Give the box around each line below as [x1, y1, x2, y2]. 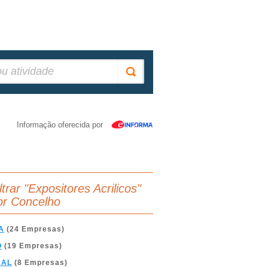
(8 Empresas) [12, 258, 68, 267]
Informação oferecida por [17, 120, 103, 129]
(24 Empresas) [4, 225, 65, 233]
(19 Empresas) [2, 242, 62, 250]
